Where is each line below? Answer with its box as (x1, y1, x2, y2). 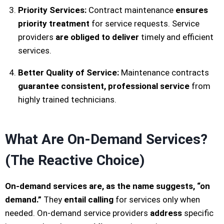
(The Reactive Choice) (5, 152, 144, 169)
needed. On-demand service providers (5, 208, 150, 218)
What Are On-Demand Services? (5, 131, 207, 148)
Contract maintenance (86, 4, 175, 15)
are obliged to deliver (55, 31, 139, 42)
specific (182, 208, 213, 218)
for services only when (113, 194, 200, 205)
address (150, 208, 182, 218)
